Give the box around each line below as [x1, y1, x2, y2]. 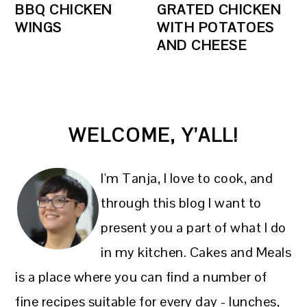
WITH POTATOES [157, 18, 275, 36]
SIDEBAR [14, 125, 118, 155]
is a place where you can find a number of [15, 267, 267, 286]
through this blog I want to [101, 193, 262, 212]
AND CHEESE [157, 36, 247, 54]
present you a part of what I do [101, 218, 286, 236]
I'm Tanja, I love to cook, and [101, 169, 273, 187]
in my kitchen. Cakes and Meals [101, 243, 292, 261]
